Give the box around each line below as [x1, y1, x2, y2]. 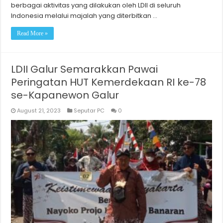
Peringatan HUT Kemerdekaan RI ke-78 [11, 75, 207, 90]
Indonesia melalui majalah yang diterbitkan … [11, 11, 158, 21]
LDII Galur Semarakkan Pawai [11, 62, 158, 77]
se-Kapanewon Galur [11, 88, 119, 103]
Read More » [17, 30, 48, 37]
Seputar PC [74, 107, 105, 115]
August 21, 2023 [17, 107, 61, 115]
